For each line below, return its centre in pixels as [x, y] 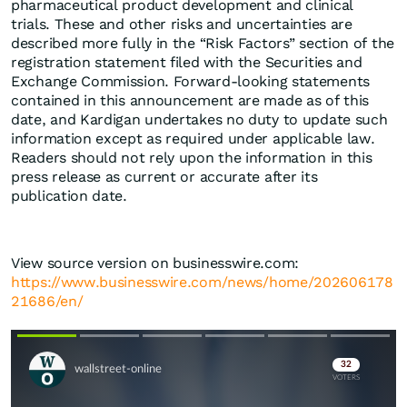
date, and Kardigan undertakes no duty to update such [199, 120]
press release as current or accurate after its [164, 177]
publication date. [69, 196]
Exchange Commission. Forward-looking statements [190, 82]
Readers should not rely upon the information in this [192, 158]
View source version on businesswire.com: [155, 263]
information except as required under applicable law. [193, 139]
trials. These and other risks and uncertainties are [182, 25]
